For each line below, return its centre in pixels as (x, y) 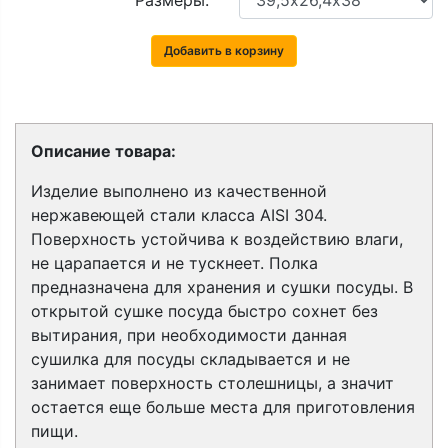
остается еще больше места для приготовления (223, 407)
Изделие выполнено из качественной (179, 191)
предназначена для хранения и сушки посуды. (217, 287)
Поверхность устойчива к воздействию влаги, (217, 239)
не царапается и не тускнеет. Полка (174, 263)
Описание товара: (103, 151)
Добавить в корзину (224, 50)
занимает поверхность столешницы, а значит (212, 383)
